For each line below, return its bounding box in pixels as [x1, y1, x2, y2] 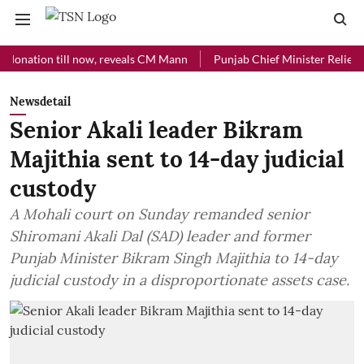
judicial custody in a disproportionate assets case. [10, 271, 349, 289]
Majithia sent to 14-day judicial [10, 145, 344, 174]
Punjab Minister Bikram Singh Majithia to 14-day [10, 249, 338, 267]
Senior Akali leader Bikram [10, 115, 303, 145]
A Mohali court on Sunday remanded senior [10, 205, 310, 223]
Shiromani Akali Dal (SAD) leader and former [10, 227, 310, 245]
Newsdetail [10, 94, 71, 109]
